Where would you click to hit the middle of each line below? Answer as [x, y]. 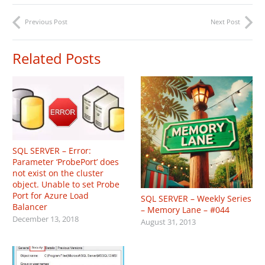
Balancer [30, 207]
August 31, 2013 [168, 222]
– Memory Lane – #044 [185, 210]
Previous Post [46, 21]
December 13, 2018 [46, 219]
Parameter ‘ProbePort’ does [66, 162]
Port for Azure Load [51, 196]
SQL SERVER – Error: [52, 151]
